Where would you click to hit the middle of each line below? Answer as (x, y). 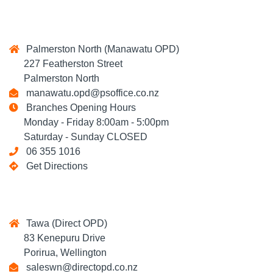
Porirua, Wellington (58, 253)
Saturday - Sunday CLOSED (78, 137)
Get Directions (57, 166)
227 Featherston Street (66, 64)
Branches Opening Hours (79, 108)
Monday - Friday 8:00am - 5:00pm (89, 122)
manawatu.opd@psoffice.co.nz (90, 93)
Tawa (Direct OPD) (64, 223)
